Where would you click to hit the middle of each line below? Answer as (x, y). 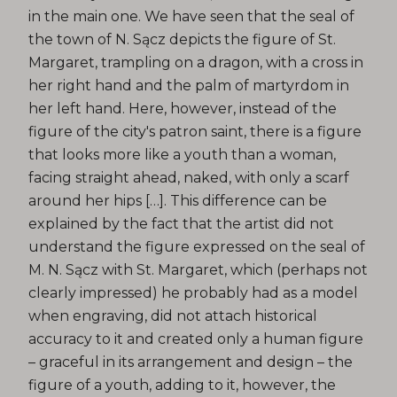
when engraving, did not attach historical (173, 315)
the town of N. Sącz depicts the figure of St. (182, 39)
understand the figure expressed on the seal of (197, 246)
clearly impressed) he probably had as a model (193, 292)
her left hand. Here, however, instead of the (183, 108)
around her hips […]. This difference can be (178, 200)
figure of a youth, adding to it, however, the (182, 385)
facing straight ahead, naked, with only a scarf (189, 177)
